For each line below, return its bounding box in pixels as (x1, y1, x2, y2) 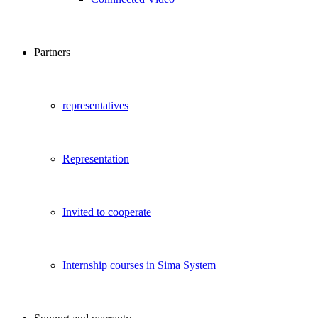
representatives (62, 99, 128, 111)
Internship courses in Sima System (62, 259, 216, 271)
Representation (62, 153, 129, 165)
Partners (34, 46, 70, 58)
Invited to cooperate (62, 206, 151, 218)
